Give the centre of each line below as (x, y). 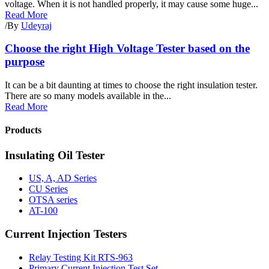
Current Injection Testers (66, 234)
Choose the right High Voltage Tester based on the (127, 49)
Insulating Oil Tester (55, 155)
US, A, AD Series (63, 178)
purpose (25, 62)
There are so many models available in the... (88, 96)
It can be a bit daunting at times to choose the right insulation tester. (131, 85)
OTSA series (53, 200)
